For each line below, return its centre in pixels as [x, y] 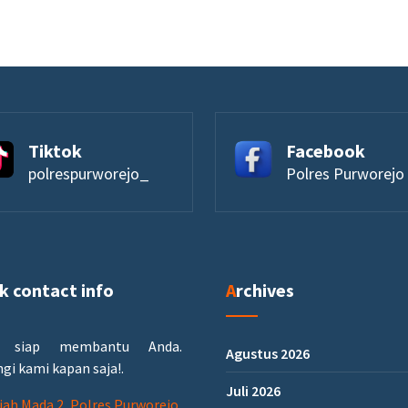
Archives [265, 291]
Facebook [326, 151]
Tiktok [55, 151]
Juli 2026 [253, 391]
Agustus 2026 [268, 354]
